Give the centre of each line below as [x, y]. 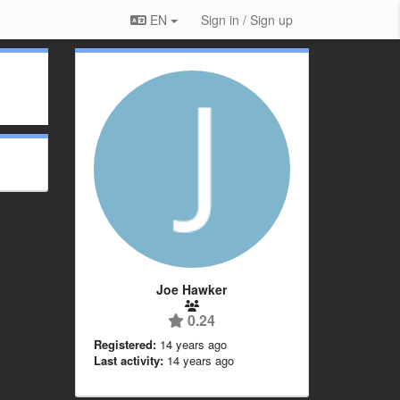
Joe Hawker [192, 289]
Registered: [125, 344]
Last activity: [128, 360]
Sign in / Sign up [247, 20]
